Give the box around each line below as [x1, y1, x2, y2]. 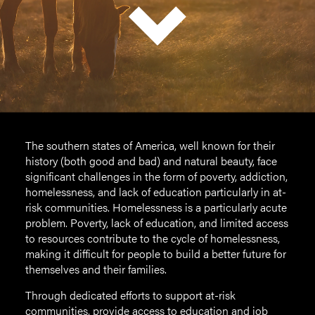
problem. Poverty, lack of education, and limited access [25, 214, 288, 231]
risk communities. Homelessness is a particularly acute [25, 199, 287, 215]
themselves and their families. [25, 261, 167, 277]
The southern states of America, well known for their [25, 137, 275, 153]
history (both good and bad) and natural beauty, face [25, 153, 277, 169]
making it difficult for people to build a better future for [25, 245, 286, 262]
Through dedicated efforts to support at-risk [25, 287, 236, 303]
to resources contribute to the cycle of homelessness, [25, 230, 280, 246]
